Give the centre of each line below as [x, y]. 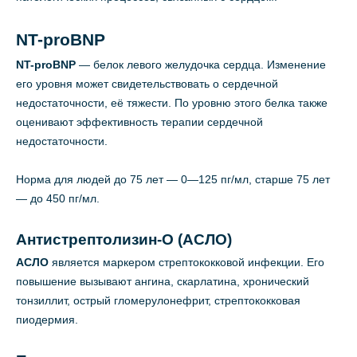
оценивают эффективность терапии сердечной [139, 122]
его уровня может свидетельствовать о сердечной [147, 84]
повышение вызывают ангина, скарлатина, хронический [163, 282]
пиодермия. [47, 320]
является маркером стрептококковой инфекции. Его [186, 263]
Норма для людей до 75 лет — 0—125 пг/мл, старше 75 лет [173, 180]
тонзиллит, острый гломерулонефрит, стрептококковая [158, 301]
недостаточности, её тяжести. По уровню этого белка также [172, 103]
